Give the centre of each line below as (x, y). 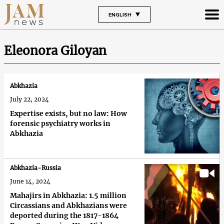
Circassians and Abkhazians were (68, 205)
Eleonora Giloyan (55, 50)
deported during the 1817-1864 (64, 215)
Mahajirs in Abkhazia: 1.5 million (68, 195)
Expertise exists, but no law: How (68, 114)
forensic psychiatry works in (60, 124)
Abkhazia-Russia (35, 167)
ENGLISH (120, 14)
